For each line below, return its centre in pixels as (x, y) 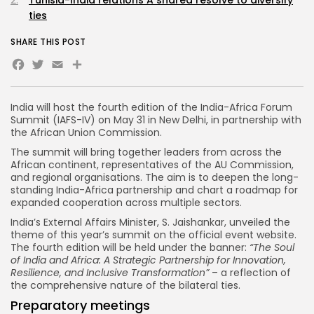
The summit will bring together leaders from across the (146, 152)
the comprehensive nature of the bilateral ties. (125, 286)
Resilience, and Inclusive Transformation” (110, 273)
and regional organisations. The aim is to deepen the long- (155, 178)
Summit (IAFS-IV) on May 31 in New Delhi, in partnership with (156, 120)
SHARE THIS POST (48, 42)
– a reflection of (250, 273)
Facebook (64, 68)
